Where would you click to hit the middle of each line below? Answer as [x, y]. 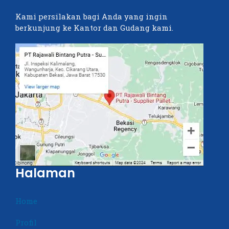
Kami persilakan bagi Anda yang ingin [91, 17]
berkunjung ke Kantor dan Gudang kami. [94, 28]
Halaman [45, 173]
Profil [26, 223]
